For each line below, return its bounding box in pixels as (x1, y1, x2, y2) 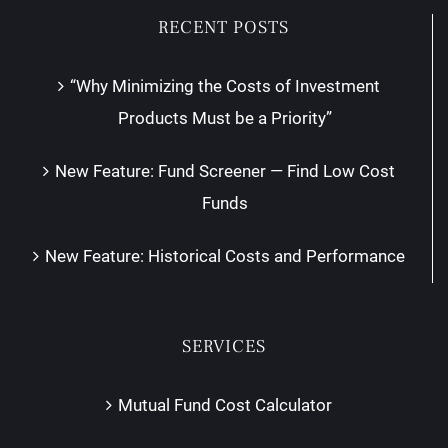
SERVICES (182, 334, 266, 358)
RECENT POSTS (158, 15, 289, 39)
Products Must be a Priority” (117, 107, 332, 128)
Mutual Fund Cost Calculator (118, 394, 332, 415)
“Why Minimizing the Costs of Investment (69, 75, 380, 96)
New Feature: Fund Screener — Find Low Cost (54, 160, 395, 181)
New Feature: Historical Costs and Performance (44, 245, 405, 266)
